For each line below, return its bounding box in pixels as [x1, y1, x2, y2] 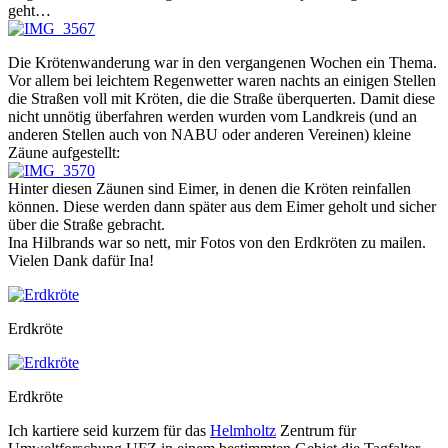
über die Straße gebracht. [8, 215, 165, 233]
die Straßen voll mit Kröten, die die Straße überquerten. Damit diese [8, 89, 435, 107]
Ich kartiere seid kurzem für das [8, 421, 210, 439]
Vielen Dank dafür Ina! [8, 251, 154, 269]
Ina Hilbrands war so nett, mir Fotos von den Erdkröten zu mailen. [8, 233, 426, 251]
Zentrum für [276, 421, 356, 439]
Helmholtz [210, 421, 276, 439]
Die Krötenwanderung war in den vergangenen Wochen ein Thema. [8, 53, 437, 71]
